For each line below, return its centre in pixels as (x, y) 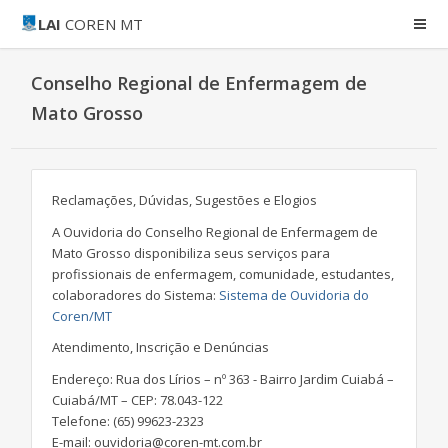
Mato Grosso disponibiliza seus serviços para (191, 252)
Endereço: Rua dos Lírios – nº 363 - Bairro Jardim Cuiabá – (223, 378)
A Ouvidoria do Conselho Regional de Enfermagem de (215, 231)
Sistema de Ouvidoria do (294, 294)
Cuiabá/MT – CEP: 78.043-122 (137, 399)
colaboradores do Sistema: (135, 294)
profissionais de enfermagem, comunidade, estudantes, (223, 273)
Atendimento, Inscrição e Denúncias (160, 347)
